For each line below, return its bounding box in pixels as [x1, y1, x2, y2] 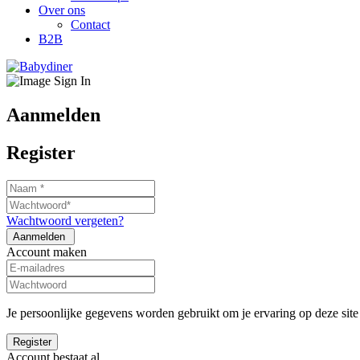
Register [6, 141, 76, 163]
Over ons [39, 3, 85, 17]
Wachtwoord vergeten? [6, 213, 124, 227]
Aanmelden [6, 104, 100, 125]
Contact [71, 18, 110, 31]
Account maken [6, 244, 87, 259]
